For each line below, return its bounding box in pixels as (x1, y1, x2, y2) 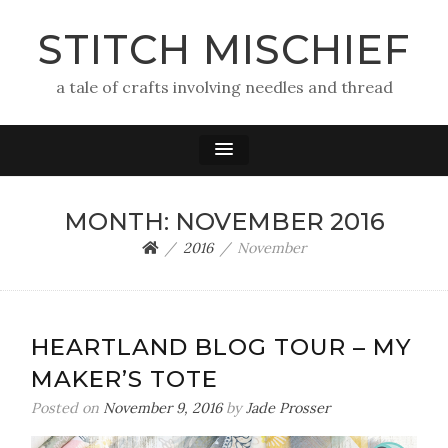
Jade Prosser (246, 399, 330, 417)
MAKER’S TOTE (31, 365, 218, 393)
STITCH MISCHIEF (38, 25, 410, 74)
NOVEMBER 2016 (174, 207, 385, 236)
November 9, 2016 (103, 399, 222, 417)
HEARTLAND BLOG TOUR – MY (31, 333, 412, 361)
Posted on (31, 399, 103, 417)
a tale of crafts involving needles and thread (55, 77, 393, 97)
